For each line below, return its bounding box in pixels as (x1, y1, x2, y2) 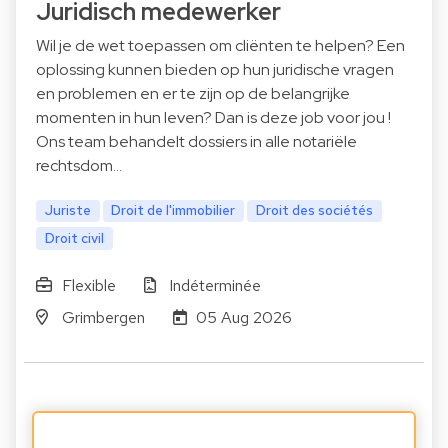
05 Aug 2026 (196, 307, 293, 329)
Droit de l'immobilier (111, 201, 236, 220)
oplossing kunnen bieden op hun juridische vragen (36, 59, 394, 81)
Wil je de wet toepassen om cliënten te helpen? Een (36, 35, 405, 57)
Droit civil (44, 229, 104, 248)
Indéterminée (169, 275, 262, 297)
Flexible (61, 275, 116, 297)
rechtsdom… (36, 155, 122, 177)
